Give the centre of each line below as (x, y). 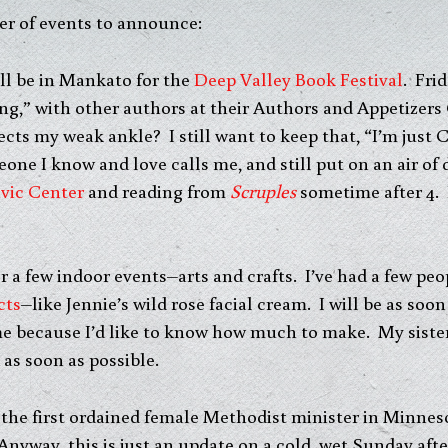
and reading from (157, 190)
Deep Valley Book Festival (298, 78)
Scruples (261, 190)
